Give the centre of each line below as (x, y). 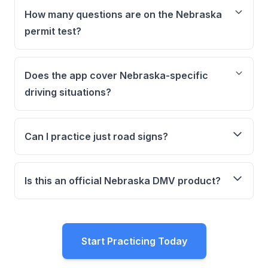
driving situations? (68, 92)
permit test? (53, 31)
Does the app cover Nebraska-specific (116, 75)
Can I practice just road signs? (96, 136)
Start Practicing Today (134, 241)
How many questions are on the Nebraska (123, 14)
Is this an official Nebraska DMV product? (123, 181)
